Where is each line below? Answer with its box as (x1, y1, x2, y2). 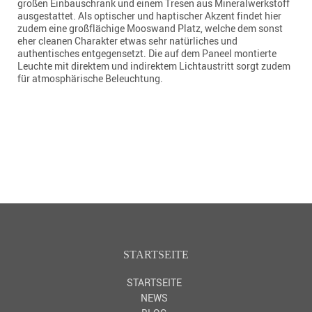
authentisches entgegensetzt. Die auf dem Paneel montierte (17, 46, 276, 60)
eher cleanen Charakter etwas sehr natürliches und (17, 33, 237, 47)
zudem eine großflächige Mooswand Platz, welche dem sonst (17, 21, 283, 35)
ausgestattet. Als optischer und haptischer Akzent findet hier (17, 8, 281, 22)
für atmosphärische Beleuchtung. (17, 71, 163, 85)
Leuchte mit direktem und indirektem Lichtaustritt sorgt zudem (17, 58, 290, 72)
